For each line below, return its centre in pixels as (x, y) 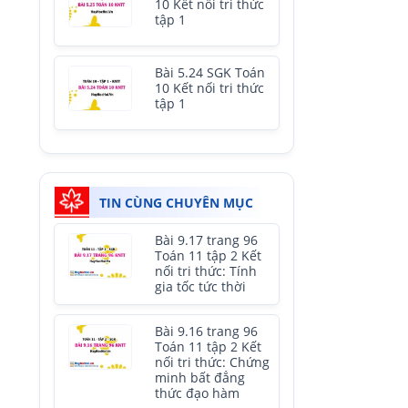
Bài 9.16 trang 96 (206, 331)
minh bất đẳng (200, 378)
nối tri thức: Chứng (212, 362)
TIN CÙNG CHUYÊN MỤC (176, 203)
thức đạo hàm (197, 393)
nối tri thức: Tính (206, 271)
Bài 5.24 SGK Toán (210, 73)
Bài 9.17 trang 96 (206, 240)
